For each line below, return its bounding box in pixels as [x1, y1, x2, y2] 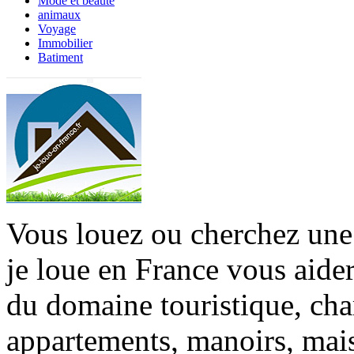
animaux [38, 8, 81, 21]
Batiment [38, 51, 83, 64]
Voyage [38, 22, 76, 36]
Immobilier [38, 36, 92, 50]
